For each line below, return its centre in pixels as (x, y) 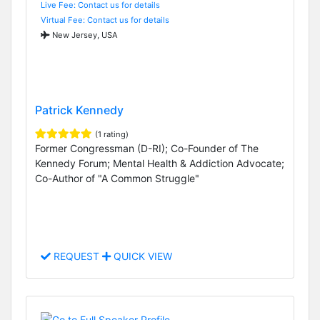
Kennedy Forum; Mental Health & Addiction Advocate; (160, 164)
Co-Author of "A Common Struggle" (117, 179)
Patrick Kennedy (79, 110)
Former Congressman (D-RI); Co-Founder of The (147, 149)
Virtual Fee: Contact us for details (105, 20)
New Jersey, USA (84, 35)
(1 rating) (112, 135)
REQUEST (76, 256)
